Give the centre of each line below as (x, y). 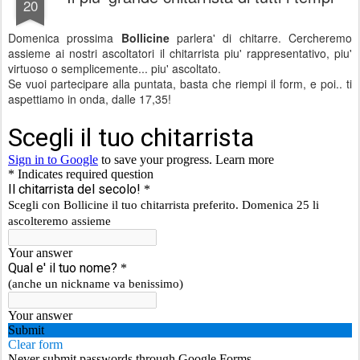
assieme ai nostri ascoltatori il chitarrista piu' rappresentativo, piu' (180, 53)
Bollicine (149, 38)
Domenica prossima (65, 38)
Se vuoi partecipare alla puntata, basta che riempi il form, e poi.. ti (180, 84)
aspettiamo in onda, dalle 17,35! (90, 99)
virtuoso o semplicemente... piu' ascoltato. (115, 68)
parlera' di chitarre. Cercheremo (265, 38)
